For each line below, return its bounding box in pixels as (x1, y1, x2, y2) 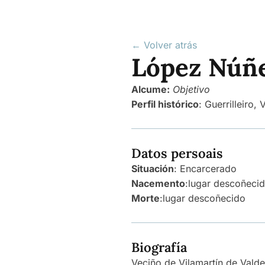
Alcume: (131, 83, 170, 95)
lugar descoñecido (163, 192, 245, 204)
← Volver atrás (131, 39, 197, 51)
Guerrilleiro (205, 98, 254, 110)
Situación (131, 163, 174, 174)
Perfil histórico (131, 98, 199, 110)
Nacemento (131, 177, 185, 189)
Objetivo (173, 83, 210, 95)
